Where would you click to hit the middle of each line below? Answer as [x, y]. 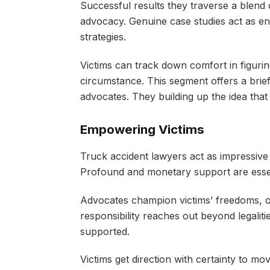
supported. [106, 231]
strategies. [104, 36]
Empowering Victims [142, 130]
